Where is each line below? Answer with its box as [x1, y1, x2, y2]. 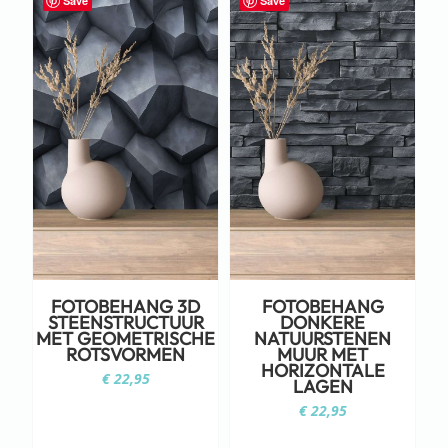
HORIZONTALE [260, 358, 385, 382]
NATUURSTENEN [254, 326, 391, 350]
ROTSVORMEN [66, 342, 185, 366]
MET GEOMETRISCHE [36, 326, 215, 350]
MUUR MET [277, 342, 368, 366]
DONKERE [280, 310, 365, 334]
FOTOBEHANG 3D [51, 294, 200, 318]
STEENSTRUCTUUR [47, 310, 204, 334]
